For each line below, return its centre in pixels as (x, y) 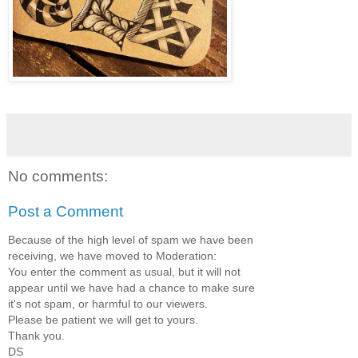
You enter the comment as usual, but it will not (124, 272)
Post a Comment (66, 211)
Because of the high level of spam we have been (131, 240)
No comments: (58, 177)
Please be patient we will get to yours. (103, 320)
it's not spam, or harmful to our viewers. (108, 304)
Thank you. (36, 336)
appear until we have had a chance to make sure (131, 288)
